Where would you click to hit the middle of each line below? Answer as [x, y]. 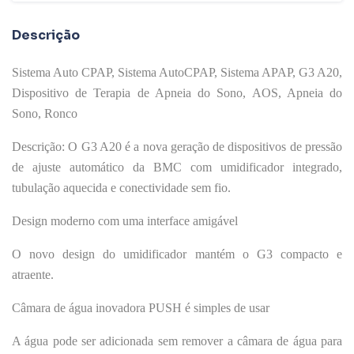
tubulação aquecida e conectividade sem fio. [121, 187]
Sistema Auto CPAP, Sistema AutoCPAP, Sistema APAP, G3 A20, [177, 72]
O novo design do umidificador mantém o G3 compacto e [177, 254]
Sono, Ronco [45, 113]
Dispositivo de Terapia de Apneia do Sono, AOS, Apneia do [177, 92]
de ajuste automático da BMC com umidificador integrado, [177, 167]
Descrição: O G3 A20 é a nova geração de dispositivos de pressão [177, 146]
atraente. [33, 274]
